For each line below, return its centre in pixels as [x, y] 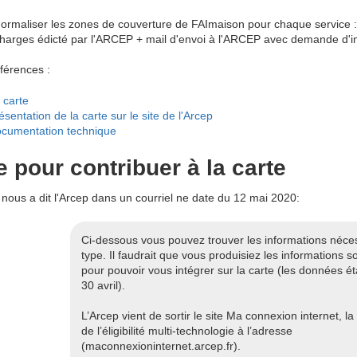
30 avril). [103, 285]
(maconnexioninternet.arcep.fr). [161, 346]
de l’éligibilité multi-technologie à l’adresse [186, 331]
